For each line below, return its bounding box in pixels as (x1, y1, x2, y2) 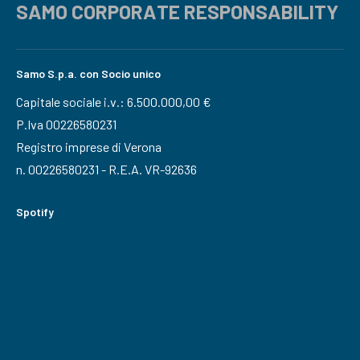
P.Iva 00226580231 (16, 117, 117, 133)
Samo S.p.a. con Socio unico (16, 67, 161, 81)
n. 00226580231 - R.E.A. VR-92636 (16, 162, 197, 178)
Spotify (16, 205, 54, 219)
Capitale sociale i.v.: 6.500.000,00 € (16, 94, 211, 110)
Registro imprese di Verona (16, 139, 162, 155)
